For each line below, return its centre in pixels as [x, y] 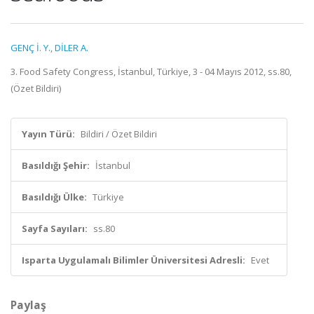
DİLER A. [71, 48]
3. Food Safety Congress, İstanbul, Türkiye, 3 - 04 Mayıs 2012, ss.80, [151, 71]
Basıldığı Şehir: [56, 165]
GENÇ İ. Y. [30, 48]
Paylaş [28, 305]
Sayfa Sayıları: [55, 228]
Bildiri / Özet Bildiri [119, 134]
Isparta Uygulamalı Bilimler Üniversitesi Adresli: [134, 260]
